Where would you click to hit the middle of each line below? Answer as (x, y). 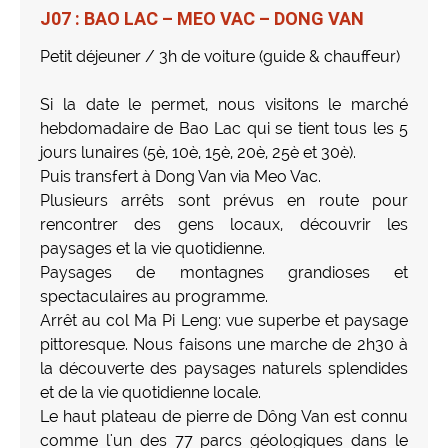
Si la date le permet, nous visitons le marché (224, 104)
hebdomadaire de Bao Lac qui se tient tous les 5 (224, 128)
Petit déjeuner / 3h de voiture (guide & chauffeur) (220, 56)
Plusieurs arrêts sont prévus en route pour (224, 200)
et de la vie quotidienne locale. (150, 392)
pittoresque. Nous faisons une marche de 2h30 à (224, 344)
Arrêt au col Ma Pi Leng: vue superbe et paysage (224, 320)
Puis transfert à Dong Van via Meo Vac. (180, 176)
